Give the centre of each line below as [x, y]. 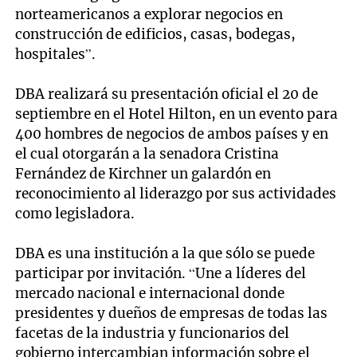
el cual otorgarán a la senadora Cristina [147, 153]
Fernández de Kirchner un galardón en [143, 173]
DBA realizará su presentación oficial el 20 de [167, 94]
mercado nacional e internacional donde [150, 293]
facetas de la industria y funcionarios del [153, 333]
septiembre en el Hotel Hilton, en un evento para [177, 114]
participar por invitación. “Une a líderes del [161, 273]
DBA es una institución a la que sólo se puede [165, 253]
